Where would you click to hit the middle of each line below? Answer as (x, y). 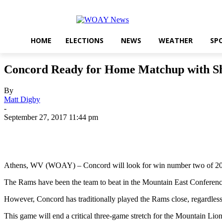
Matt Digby (22, 100)
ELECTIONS (84, 40)
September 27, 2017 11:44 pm (51, 117)
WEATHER (176, 40)
